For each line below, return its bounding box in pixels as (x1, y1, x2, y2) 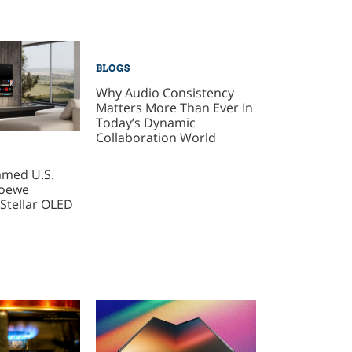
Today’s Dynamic (96, 113, 196, 131)
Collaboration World (96, 128, 217, 146)
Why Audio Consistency (96, 83, 235, 101)
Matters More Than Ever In (96, 98, 254, 116)
